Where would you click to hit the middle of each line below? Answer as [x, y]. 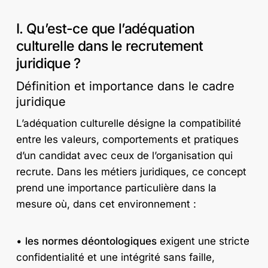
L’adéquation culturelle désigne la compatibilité [128, 123]
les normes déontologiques [91, 241]
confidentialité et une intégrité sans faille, [115, 258]
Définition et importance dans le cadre [125, 86]
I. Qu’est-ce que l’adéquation [105, 28]
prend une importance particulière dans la [116, 188]
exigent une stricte [203, 241]
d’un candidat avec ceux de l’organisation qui [124, 155]
